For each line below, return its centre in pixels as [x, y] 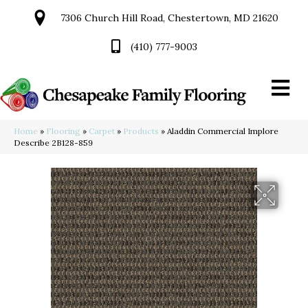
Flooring [63, 131]
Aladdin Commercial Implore [223, 131]
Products [141, 131]
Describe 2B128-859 [53, 143]
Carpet [102, 131]
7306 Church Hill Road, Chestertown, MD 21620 [169, 18]
